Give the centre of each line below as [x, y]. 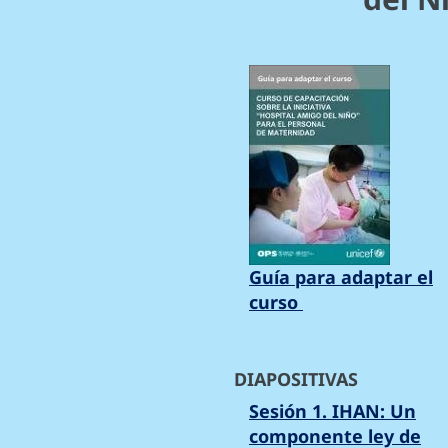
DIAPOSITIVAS [296, 379]
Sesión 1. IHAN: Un [332, 411]
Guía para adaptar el [341, 277]
